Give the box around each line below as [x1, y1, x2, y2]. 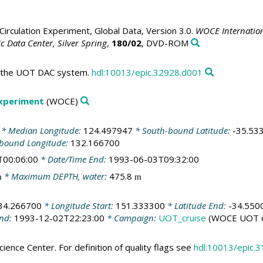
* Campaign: [104, 212, 159, 224]
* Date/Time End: [38, 153, 109, 166]
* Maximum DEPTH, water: [1, 170, 109, 182]
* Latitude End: [164, 200, 228, 212]
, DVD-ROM [141, 37, 188, 49]
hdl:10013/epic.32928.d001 [91, 66, 203, 78]
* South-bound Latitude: [132, 124, 232, 136]
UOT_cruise [158, 212, 206, 224]
